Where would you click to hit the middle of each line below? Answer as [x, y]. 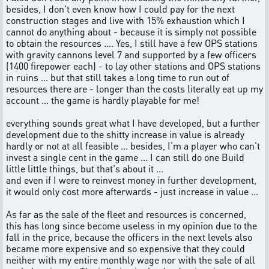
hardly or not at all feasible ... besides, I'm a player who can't [133, 146]
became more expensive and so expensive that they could [125, 248]
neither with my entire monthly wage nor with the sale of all [131, 260]
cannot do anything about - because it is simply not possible [131, 32]
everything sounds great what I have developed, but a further [133, 123]
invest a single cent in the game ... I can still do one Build [125, 157]
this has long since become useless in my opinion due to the [131, 225]
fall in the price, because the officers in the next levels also [129, 237]
